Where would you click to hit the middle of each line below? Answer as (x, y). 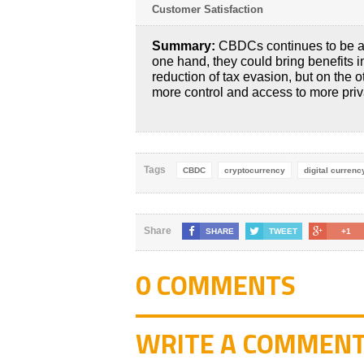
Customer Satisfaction (208, 9)
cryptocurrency (255, 170)
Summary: (184, 45)
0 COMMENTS (216, 285)
